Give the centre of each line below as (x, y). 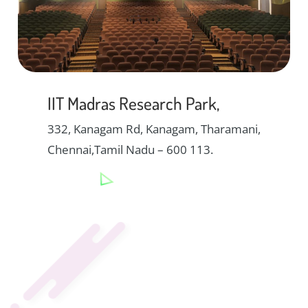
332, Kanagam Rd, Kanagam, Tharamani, (154, 129)
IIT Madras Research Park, (133, 103)
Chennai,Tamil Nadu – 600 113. (130, 150)
